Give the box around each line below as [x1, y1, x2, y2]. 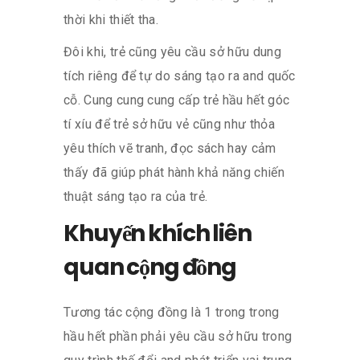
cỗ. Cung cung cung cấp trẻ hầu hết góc [63, 92, 290, 108]
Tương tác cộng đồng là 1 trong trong [63, 304, 280, 320]
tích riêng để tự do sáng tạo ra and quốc [63, 67, 296, 84]
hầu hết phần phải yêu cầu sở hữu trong [63, 328, 292, 344]
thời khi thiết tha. [63, 11, 159, 27]
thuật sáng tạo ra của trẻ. [63, 188, 208, 204]
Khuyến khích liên [63, 217, 252, 249]
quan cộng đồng [63, 251, 237, 283]
